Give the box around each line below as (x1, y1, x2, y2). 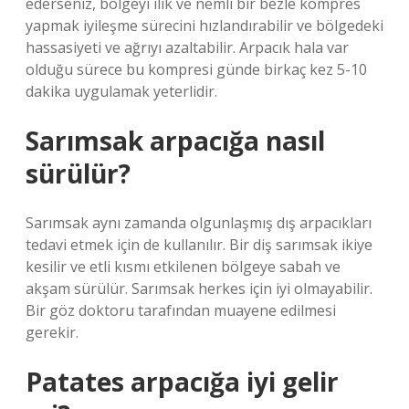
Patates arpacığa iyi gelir (26, 364, 339, 399)
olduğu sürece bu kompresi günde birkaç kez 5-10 (26, 59, 367, 79)
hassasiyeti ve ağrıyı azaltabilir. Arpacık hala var (26, 37, 349, 58)
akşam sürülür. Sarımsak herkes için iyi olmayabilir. (26, 278, 372, 299)
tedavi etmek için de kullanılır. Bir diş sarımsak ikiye (26, 235, 372, 255)
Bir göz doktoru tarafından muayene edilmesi (26, 300, 336, 320)
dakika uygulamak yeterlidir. (26, 81, 217, 101)
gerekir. (26, 322, 79, 342)
